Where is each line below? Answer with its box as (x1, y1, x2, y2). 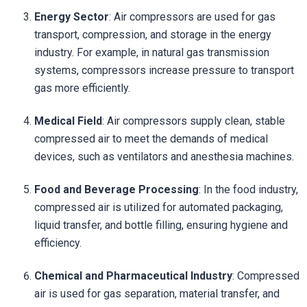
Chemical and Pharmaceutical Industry (34, 269, 232, 282)
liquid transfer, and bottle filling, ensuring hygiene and (34, 218, 288, 232)
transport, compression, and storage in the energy (34, 27, 271, 41)
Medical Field (34, 114, 102, 127)
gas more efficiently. (34, 81, 130, 95)
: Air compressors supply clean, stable (102, 114, 285, 127)
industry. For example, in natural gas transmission (34, 45, 269, 59)
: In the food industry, (199, 182, 298, 196)
